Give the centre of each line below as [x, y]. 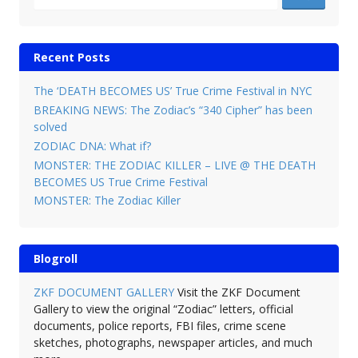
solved [50, 126]
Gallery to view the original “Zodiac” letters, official [163, 309]
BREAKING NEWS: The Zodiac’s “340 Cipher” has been [173, 109]
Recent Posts [72, 58]
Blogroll [55, 259]
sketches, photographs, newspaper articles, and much [173, 343]
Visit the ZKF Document [237, 292]
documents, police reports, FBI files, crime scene [159, 326]
